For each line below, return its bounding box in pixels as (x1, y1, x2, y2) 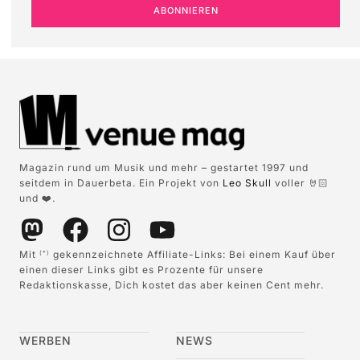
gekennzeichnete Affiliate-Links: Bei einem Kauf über (50, 248, 336, 261)
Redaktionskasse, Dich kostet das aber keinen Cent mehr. (19, 279, 324, 292)
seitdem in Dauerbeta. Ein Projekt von (19, 176, 223, 189)
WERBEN (19, 333, 72, 347)
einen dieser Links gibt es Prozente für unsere (19, 264, 264, 276)
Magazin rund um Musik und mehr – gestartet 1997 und (19, 161, 309, 174)
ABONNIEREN (153, 5, 219, 17)
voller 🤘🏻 (272, 176, 329, 189)
